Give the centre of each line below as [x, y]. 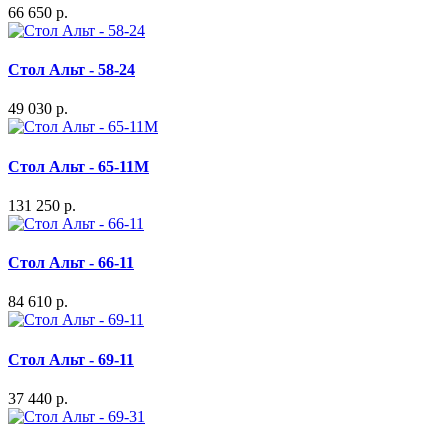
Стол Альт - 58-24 [71, 70]
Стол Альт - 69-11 [71, 359]
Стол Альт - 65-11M [78, 166]
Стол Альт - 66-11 [71, 263]
